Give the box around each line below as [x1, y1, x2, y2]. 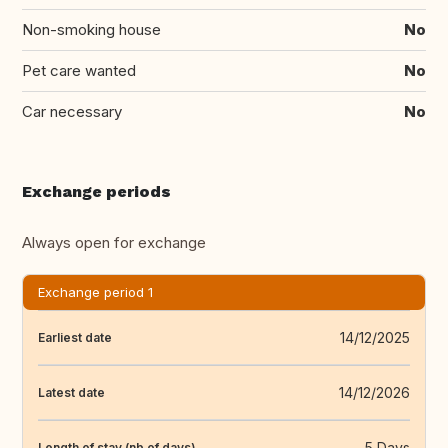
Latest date [38, 384, 105, 400]
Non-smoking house [22, 20, 161, 40]
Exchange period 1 [38, 284, 153, 301]
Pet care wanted [22, 61, 136, 81]
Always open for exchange [22, 233, 206, 253]
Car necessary [22, 102, 122, 122]
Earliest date [38, 329, 112, 345]
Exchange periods [22, 182, 171, 202]
